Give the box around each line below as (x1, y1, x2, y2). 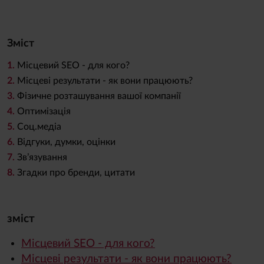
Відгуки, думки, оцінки (17, 137, 115, 147)
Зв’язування (17, 152, 67, 162)
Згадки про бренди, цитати (17, 167, 135, 177)
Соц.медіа (17, 121, 61, 131)
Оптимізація (17, 106, 71, 116)
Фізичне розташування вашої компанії (17, 91, 181, 101)
